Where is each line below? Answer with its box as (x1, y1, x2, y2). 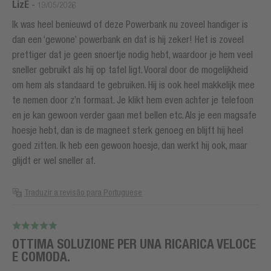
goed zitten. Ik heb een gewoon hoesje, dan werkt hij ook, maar (12, 140, 247, 151)
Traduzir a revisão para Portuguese (24, 188, 142, 198)
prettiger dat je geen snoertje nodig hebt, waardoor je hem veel (12, 49, 253, 60)
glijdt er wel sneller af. (12, 155, 96, 166)
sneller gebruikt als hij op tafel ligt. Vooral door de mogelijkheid (12, 64, 248, 76)
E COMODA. (12, 249, 70, 265)
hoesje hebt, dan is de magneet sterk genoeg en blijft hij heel (12, 125, 243, 136)
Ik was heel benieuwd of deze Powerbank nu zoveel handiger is (12, 19, 248, 30)
